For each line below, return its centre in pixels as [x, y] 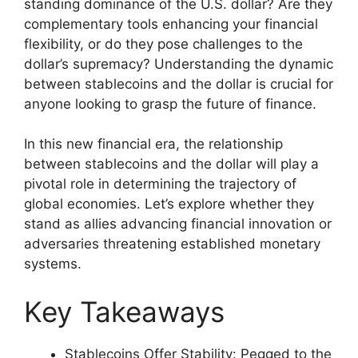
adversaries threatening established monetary [172, 244]
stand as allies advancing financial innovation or [178, 224]
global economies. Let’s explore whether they [169, 204]
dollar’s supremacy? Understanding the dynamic [179, 64]
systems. [53, 264]
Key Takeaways [124, 311]
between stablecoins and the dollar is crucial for [179, 84]
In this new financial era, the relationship [153, 144]
